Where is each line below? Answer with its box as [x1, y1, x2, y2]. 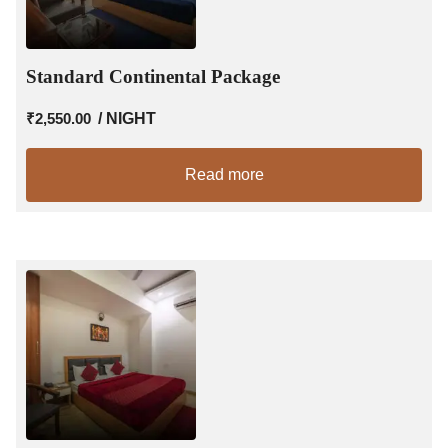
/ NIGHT [98, 109, 156, 127]
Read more [184, 165, 264, 183]
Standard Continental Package [26, 65, 280, 87]
